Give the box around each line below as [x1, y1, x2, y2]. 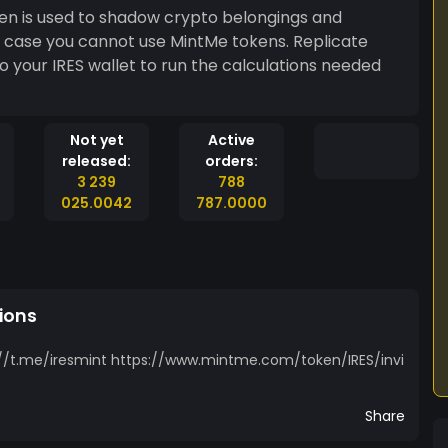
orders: [205, 151, 258, 171]
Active [208, 130, 255, 150]
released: [62, 151, 131, 171]
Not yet [69, 130, 124, 150]
